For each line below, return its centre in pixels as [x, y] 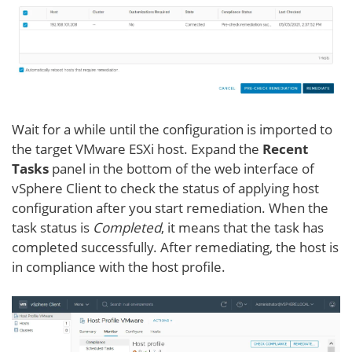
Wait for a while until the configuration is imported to [172, 129]
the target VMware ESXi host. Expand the [137, 148]
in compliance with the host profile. [119, 266]
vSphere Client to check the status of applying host [165, 188]
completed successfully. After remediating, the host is [175, 247]
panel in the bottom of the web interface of [181, 168]
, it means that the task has [242, 227]
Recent [285, 148]
